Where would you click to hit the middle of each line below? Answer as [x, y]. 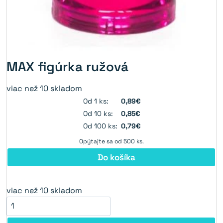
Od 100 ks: [100, 126]
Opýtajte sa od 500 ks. [111, 141]
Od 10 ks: [98, 113]
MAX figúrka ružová [67, 66]
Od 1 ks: [96, 101]
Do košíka [116, 157]
